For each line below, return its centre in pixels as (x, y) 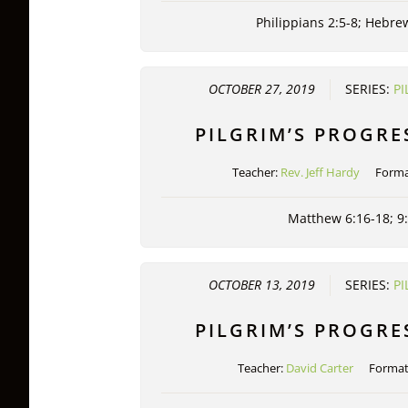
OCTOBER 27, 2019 (261, 90)
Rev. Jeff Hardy (320, 173)
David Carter (320, 367)
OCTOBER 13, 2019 (261, 285)
